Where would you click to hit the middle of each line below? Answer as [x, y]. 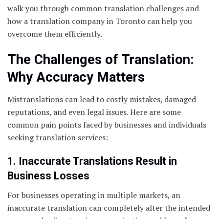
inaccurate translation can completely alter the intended [109, 208]
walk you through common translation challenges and [103, 8]
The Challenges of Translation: [101, 60]
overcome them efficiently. [55, 33]
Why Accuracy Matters [76, 77]
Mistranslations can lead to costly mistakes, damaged [102, 99]
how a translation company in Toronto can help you [100, 21]
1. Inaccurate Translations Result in [92, 161]
